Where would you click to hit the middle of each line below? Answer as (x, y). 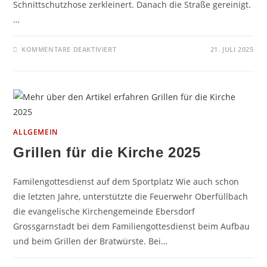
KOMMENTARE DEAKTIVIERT (69, 49)
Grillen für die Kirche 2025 (107, 152)
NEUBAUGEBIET (149, 79)
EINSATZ (134, 64)
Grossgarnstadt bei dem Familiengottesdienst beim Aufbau (132, 226)
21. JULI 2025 (232, 49)
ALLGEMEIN (35, 132)
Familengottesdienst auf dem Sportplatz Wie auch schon (126, 181)
